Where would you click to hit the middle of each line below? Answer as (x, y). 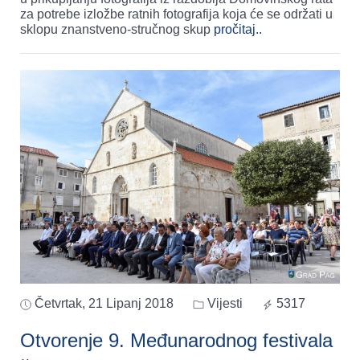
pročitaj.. (238, 30)
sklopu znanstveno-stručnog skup (117, 30)
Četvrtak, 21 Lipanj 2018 (104, 303)
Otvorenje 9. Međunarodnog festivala (176, 340)
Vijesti (223, 303)
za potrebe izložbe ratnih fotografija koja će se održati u (176, 14)
